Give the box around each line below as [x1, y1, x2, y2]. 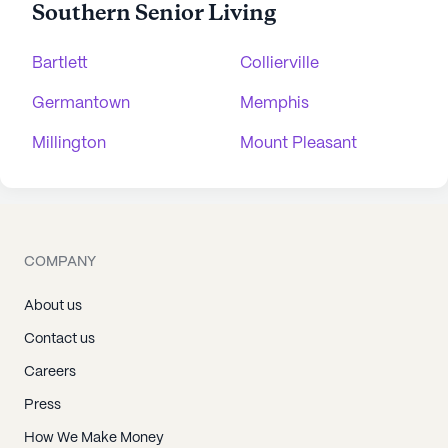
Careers [24, 365, 76, 379]
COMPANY [24, 255, 96, 269]
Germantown [32, 96, 130, 111]
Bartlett [32, 56, 88, 71]
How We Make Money [24, 431, 164, 445]
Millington [32, 136, 106, 151]
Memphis [240, 96, 309, 111]
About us [24, 299, 82, 313]
